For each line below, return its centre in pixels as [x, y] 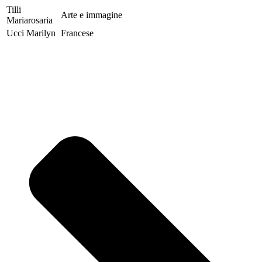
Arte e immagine [92, 15]
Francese [77, 33]
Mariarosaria [30, 20]
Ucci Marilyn [31, 33]
